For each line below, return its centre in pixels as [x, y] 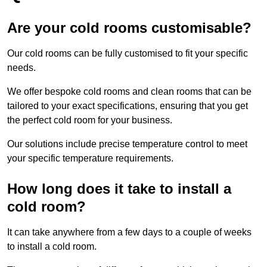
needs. [21, 67]
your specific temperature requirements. [90, 158]
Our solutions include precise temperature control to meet [127, 144]
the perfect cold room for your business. [90, 120]
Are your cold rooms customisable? [129, 27]
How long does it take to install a [119, 188]
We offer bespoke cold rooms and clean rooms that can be [129, 91]
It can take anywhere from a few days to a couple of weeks [129, 232]
